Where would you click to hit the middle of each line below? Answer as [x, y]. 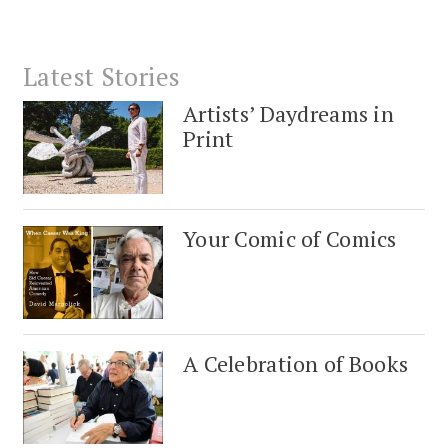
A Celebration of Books [296, 364]
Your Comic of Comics [290, 238]
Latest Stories [102, 76]
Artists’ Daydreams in [289, 113]
